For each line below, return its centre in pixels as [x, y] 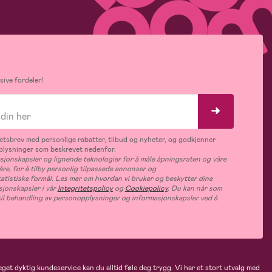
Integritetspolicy [85, 189]
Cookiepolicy [146, 189]
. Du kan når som [195, 189]
